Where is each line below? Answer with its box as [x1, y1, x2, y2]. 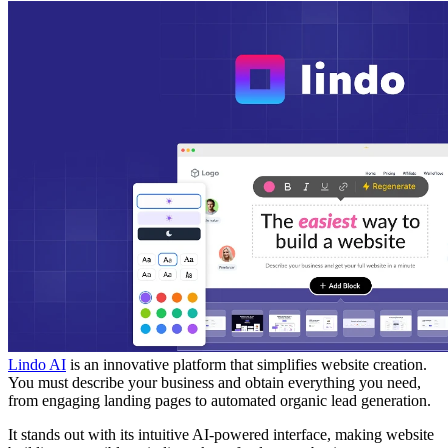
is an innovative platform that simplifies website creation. [66, 356, 427, 374]
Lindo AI [8, 356, 66, 374]
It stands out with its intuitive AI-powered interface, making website [8, 426, 434, 444]
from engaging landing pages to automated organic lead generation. [8, 392, 431, 410]
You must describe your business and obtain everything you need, [8, 374, 421, 392]
